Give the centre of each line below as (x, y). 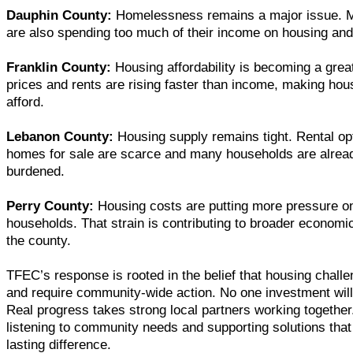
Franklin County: (59, 67)
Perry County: (50, 206)
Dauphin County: (59, 15)
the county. (39, 240)
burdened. (35, 171)
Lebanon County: (60, 136)
